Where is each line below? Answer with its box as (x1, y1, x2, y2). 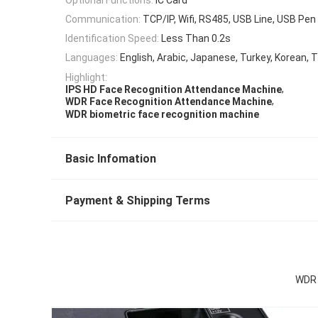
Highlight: (65, 71, 107, 83)
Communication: (65, 13, 141, 25)
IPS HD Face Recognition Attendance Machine (65, 84, 282, 96)
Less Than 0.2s (161, 33, 231, 45)
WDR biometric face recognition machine (65, 108, 259, 120)
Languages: (65, 52, 118, 64)
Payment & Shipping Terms (65, 193, 210, 207)
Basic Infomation (65, 151, 156, 165)
